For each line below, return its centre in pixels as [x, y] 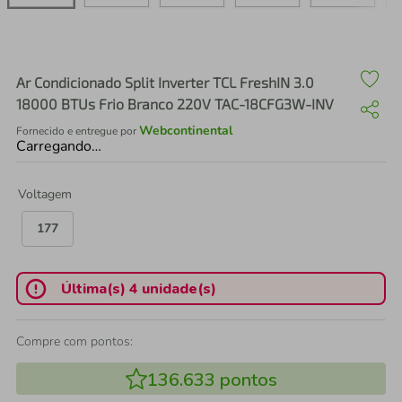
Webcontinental [186, 131]
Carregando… [59, 146]
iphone [98, 50]
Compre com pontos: [74, 341]
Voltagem [45, 194]
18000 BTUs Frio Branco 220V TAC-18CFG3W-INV [175, 104]
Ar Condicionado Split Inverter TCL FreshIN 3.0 [165, 82]
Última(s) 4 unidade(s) [138, 288]
